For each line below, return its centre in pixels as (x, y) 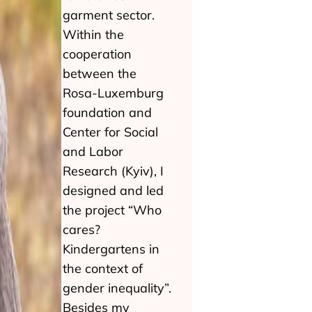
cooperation (97, 54)
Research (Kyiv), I (113, 171)
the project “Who (112, 210)
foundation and (107, 112)
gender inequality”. (117, 288)
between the (100, 73)
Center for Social (110, 132)
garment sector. (109, 15)
